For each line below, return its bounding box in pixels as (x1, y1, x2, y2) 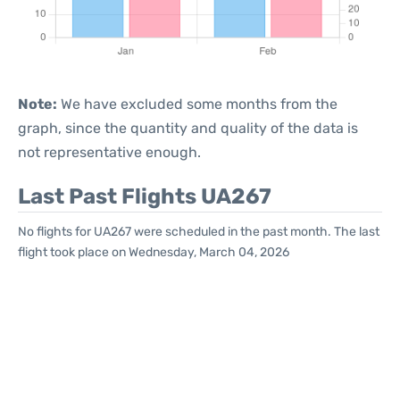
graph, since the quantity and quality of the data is (18, 120, 358, 137)
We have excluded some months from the (57, 96, 337, 112)
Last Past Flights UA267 (18, 184, 271, 209)
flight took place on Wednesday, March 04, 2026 (18, 245, 289, 260)
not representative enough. (18, 144, 201, 161)
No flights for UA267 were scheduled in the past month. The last (18, 224, 379, 239)
